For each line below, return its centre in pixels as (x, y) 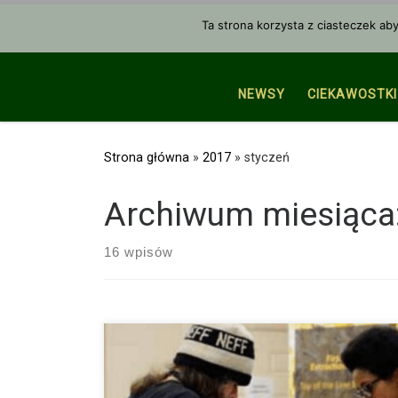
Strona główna (147, 157)
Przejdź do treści (73, 25)
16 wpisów (139, 251)
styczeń (267, 157)
